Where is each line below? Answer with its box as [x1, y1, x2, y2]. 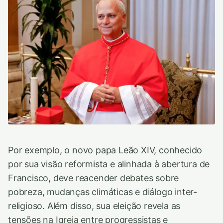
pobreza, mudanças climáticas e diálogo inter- [8, 187, 198, 198]
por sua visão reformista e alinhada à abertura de [8, 159, 210, 170]
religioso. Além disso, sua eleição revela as [8, 201, 181, 212]
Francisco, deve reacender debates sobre [8, 173, 179, 184]
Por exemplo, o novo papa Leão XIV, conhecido [8, 145, 203, 156]
